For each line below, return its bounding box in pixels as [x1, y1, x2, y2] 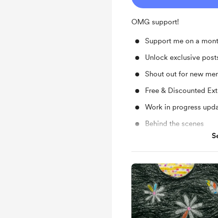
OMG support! [131, 18, 181, 26]
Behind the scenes [145, 119, 204, 128]
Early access [145, 136, 186, 145]
